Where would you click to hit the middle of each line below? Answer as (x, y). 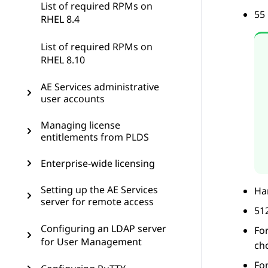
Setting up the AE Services (99, 190)
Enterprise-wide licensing (98, 163)
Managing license (80, 125)
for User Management (91, 242)
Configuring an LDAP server (103, 229)
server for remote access (97, 202)
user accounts (73, 99)
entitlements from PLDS (95, 137)
